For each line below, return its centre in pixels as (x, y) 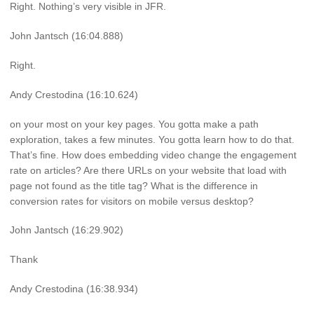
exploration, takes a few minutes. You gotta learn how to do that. (152, 139)
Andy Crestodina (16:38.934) (74, 289)
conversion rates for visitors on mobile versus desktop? (132, 201)
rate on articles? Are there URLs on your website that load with (148, 170)
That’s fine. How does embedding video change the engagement (153, 155)
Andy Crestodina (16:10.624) (74, 94)
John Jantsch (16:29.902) (67, 230)
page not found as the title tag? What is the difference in (134, 185)
